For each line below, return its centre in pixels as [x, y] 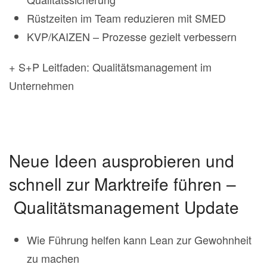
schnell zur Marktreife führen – [122, 184]
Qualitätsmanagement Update [124, 207]
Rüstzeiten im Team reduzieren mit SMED [126, 18]
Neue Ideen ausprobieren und [122, 161]
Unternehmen [41, 86]
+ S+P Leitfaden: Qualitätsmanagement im [110, 67]
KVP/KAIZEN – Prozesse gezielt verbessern [132, 37]
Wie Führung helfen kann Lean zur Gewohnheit [139, 240]
